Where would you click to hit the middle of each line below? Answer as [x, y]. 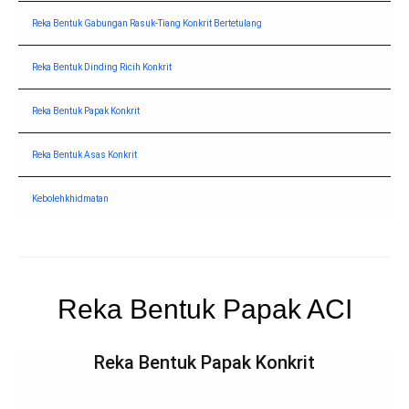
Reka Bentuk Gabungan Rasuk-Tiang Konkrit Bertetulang [147, 23]
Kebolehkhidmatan [70, 198]
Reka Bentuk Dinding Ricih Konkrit [102, 67]
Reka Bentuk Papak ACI [204, 309]
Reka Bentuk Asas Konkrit [84, 154]
